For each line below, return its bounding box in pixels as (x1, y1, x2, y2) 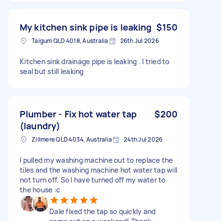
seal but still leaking (20, 66, 84, 76)
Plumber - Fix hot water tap (20, 108, 137, 120)
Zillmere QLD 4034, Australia (32, 135, 112, 144)
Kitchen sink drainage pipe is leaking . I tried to (20, 56, 170, 66)
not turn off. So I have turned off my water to (20, 175, 166, 184)
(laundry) (20, 119, 61, 132)
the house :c (20, 184, 60, 194)
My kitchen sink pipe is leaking (20, 21, 152, 33)
